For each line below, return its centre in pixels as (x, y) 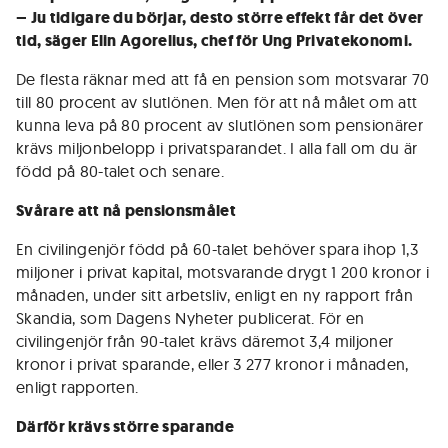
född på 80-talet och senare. (120, 171)
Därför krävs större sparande (125, 426)
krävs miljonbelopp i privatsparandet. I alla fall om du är (217, 148)
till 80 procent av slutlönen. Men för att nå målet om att (217, 102)
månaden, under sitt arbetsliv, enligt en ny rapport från (214, 295)
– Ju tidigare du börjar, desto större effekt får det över (220, 17)
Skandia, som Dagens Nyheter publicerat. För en (190, 318)
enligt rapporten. (77, 387)
